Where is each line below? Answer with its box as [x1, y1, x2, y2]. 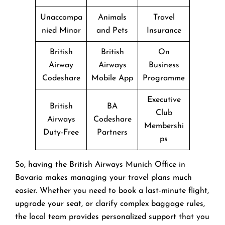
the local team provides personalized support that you [15, 212, 209, 221]
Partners [97, 128, 128, 137]
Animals [98, 13, 127, 22]
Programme [143, 74, 185, 82]
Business [148, 61, 179, 69]
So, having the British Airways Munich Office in [15, 160, 185, 169]
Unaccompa [40, 13, 82, 22]
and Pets [96, 26, 128, 35]
